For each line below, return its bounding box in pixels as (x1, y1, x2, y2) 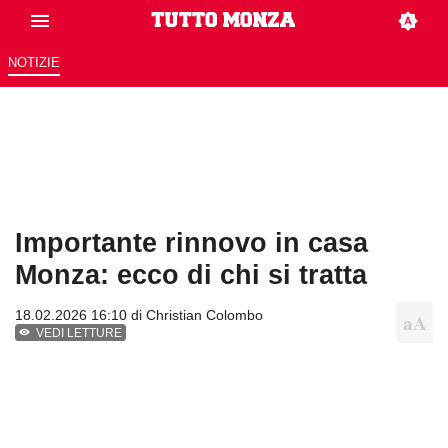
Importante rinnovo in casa (15, 227, 368, 259)
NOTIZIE (7, 55, 60, 71)
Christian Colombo (146, 307, 263, 324)
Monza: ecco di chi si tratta (15, 259, 367, 291)
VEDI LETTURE (36, 326, 123, 341)
